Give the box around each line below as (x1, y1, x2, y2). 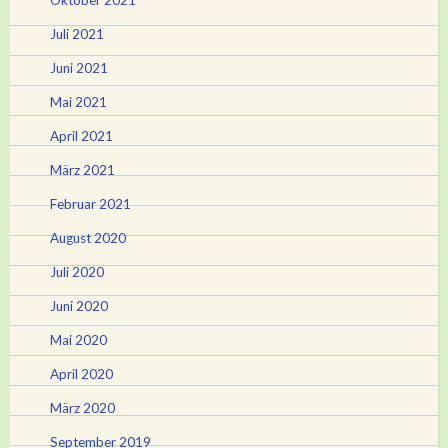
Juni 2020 (50, 297, 108, 314)
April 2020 (50, 365, 113, 382)
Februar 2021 (50, 195, 131, 212)
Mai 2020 (50, 331, 107, 348)
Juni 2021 (50, 59, 108, 76)
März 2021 (50, 161, 115, 178)
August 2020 (50, 229, 126, 246)
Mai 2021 (50, 93, 107, 110)
